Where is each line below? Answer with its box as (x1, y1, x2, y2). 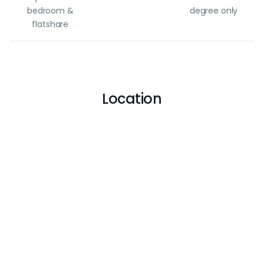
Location (102, 89, 162, 108)
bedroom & (27, 5, 74, 16)
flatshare (32, 18, 69, 30)
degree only (189, 5, 238, 16)
